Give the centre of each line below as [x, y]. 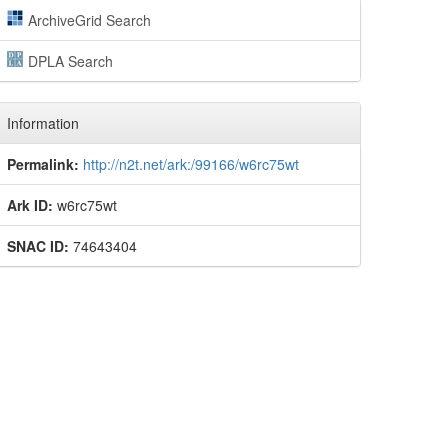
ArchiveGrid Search [89, 20]
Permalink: [43, 164]
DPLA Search [70, 61]
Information [43, 123]
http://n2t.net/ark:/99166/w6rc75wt [191, 164]
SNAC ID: [38, 246]
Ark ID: [30, 205]
